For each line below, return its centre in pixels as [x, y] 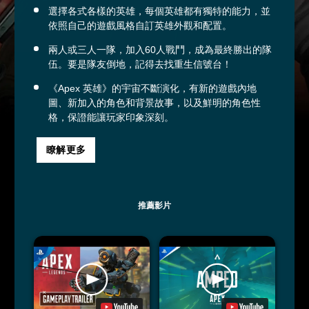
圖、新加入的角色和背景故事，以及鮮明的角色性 [154, 103]
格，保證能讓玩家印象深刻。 [111, 117]
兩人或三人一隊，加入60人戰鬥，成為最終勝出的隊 [160, 50]
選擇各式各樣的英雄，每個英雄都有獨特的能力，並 [159, 11]
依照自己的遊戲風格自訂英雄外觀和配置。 [140, 26]
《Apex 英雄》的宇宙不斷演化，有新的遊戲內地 [152, 88]
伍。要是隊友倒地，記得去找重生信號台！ [140, 64]
